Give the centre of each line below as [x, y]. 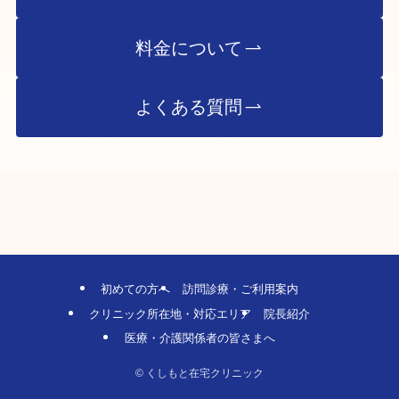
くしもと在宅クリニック [204, 373]
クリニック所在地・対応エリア [171, 313]
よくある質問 [188, 107]
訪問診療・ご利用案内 [240, 289]
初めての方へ [136, 289]
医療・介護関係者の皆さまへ [199, 338]
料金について [188, 48]
